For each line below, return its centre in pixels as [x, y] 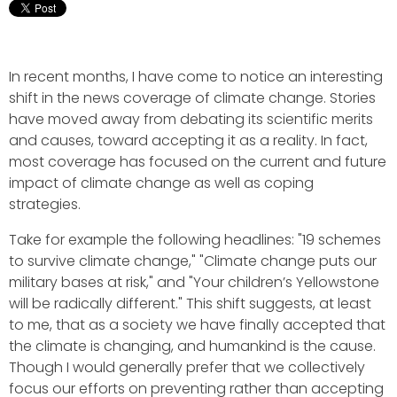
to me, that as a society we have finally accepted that [197, 324]
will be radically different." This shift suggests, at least [190, 303]
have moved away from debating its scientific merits [191, 119]
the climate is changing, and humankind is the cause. [192, 346]
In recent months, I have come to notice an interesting [196, 76]
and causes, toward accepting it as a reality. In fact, [188, 140]
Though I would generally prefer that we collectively [187, 367]
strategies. [45, 204]
